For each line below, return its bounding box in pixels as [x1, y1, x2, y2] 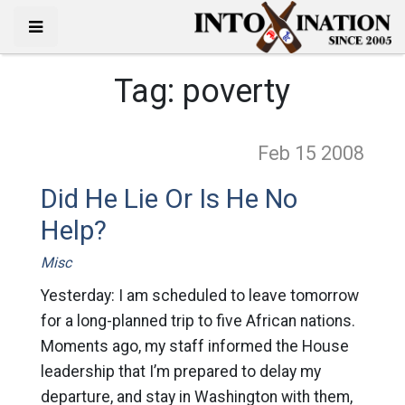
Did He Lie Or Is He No [40, 184, 297, 214]
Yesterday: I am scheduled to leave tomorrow [40, 287, 359, 305]
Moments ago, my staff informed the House [40, 337, 349, 355]
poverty [183, 72, 291, 110]
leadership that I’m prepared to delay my [40, 363, 321, 381]
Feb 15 [258, 142, 322, 165]
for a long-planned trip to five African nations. [40, 312, 355, 330]
